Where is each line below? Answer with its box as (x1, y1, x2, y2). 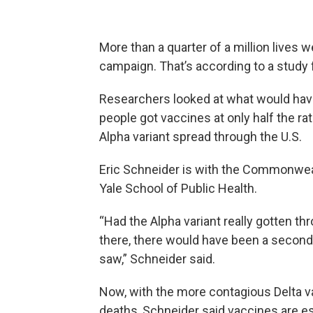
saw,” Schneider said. (99, 252, 215, 267)
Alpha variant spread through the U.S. (99, 129, 302, 145)
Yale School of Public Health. (99, 181, 257, 196)
